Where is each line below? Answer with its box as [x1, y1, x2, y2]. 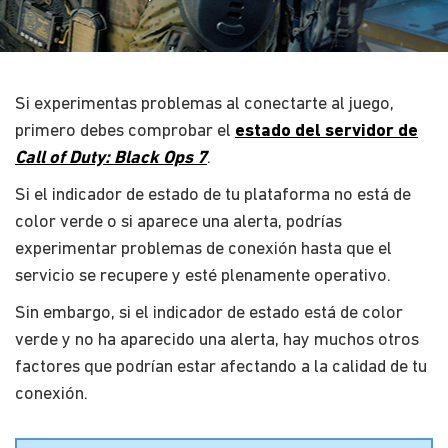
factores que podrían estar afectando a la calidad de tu [15, 357, 427, 377]
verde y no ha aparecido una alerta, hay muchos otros [15, 330, 419, 350]
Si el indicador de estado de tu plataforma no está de [15, 185, 411, 205]
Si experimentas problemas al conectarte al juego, [15, 94, 394, 114]
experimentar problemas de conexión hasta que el [15, 239, 392, 259]
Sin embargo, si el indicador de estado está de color [15, 303, 403, 323]
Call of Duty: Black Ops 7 [15, 148, 207, 168]
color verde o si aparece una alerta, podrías [15, 212, 342, 232]
